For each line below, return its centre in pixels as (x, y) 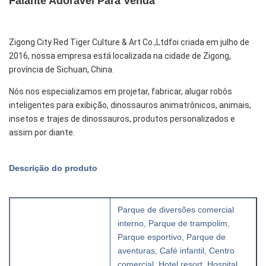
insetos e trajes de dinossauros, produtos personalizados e (122, 119)
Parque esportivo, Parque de (172, 237)
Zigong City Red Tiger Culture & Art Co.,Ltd (89, 42)
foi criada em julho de (209, 42)
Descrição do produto (53, 168)
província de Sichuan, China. (61, 69)
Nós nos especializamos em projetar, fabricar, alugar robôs (121, 91)
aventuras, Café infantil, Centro (176, 251)
